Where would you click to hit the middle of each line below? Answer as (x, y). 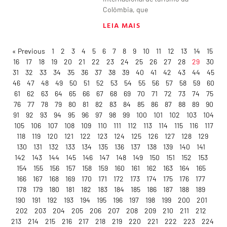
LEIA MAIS (122, 25)
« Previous (28, 51)
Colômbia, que (126, 9)
